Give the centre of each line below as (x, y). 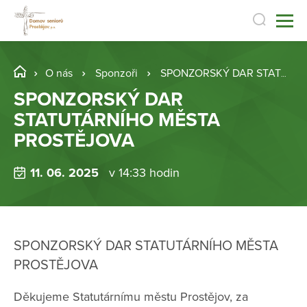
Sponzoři (116, 73)
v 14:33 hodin (144, 173)
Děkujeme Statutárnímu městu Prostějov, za (131, 297)
